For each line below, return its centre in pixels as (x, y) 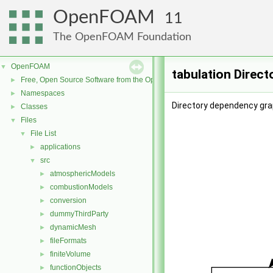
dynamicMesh (73, 227)
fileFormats (68, 241)
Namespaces (43, 93)
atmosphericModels (83, 174)
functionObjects (76, 268)
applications (60, 147)
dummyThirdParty (79, 214)
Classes (34, 107)
